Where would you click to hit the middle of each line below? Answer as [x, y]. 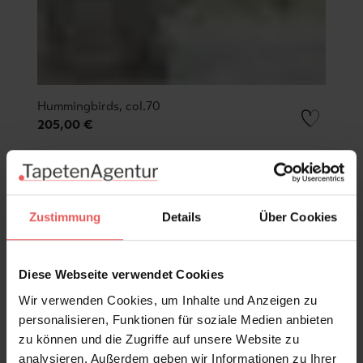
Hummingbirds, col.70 [99, 105]
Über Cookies [298, 217]
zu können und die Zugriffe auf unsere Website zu [159, 339]
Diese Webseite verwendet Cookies [121, 275]
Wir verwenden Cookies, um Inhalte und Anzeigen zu [168, 300]
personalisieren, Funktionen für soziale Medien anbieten [176, 319]
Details [181, 217]
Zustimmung [65, 217]
